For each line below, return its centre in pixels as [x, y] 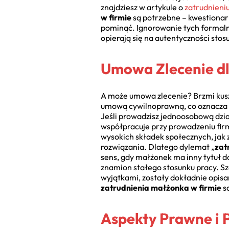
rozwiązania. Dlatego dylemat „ [158, 147]
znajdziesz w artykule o [143, 7]
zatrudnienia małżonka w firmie [161, 188]
